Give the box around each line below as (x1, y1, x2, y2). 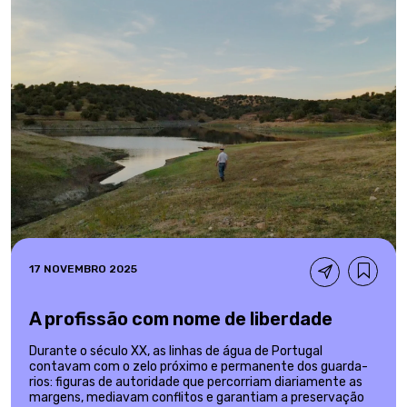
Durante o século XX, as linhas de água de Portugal (29, 343, 323, 360)
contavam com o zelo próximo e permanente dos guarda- (29, 359, 368, 375)
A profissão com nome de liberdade (29, 308, 333, 331)
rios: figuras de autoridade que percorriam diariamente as (29, 374, 362, 391)
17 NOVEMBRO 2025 (29, 263, 137, 276)
